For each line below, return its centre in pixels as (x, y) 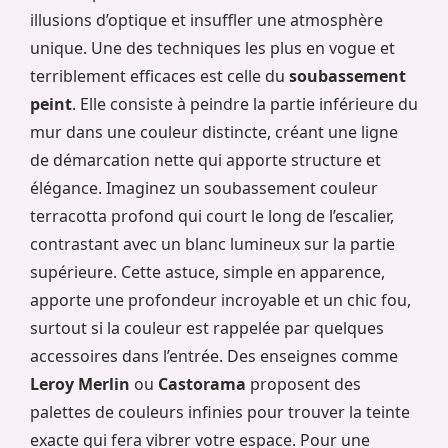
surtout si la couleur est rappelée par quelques (207, 328)
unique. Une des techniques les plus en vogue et (212, 48)
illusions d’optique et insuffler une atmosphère (206, 20)
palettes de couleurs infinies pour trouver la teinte (220, 412)
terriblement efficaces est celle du (159, 76)
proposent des (303, 384)
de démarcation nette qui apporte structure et (205, 160)
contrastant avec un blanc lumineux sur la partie (212, 244)
